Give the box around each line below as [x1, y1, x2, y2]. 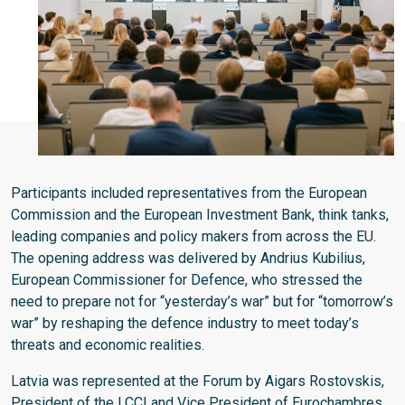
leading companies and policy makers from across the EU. [11, 228, 376, 246]
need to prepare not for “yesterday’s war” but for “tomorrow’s [11, 293, 393, 311]
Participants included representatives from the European [11, 184, 367, 202]
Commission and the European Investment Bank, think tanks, [11, 206, 389, 224]
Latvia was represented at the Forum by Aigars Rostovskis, [11, 372, 384, 391]
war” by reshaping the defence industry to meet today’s [11, 315, 359, 333]
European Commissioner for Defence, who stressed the [11, 271, 363, 289]
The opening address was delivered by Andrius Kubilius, [11, 250, 365, 268]
